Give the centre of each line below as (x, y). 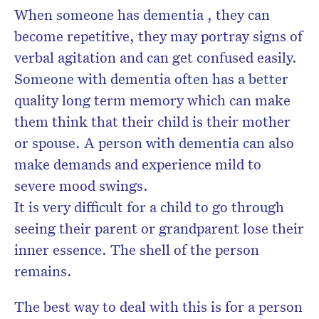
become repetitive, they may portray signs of (158, 36)
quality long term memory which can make (152, 100)
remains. (43, 271)
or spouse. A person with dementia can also (154, 143)
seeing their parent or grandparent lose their (159, 228)
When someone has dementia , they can (142, 15)
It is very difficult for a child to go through (149, 207)
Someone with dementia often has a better (151, 79)
